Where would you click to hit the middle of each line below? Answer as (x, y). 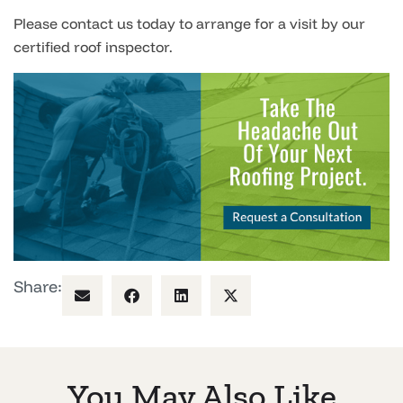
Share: (38, 287)
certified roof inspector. (93, 47)
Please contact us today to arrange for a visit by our (189, 23)
